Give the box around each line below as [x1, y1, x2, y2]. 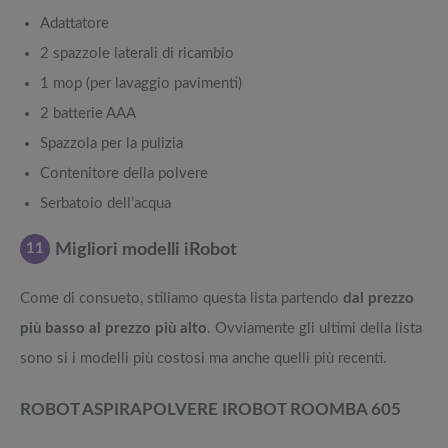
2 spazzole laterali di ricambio [40, 46, 234, 62]
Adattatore [40, 16, 109, 32]
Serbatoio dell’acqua [40, 196, 171, 212]
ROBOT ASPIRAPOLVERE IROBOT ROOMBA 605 [20, 401, 401, 418]
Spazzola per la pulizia [40, 136, 183, 152]
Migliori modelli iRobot [55, 241, 237, 260]
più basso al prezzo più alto [20, 321, 207, 337]
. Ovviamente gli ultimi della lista [207, 321, 422, 337]
